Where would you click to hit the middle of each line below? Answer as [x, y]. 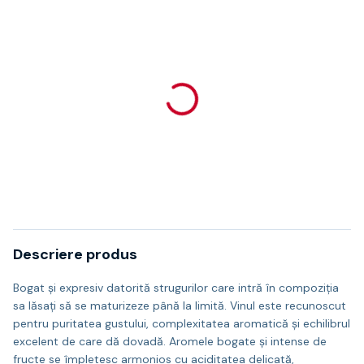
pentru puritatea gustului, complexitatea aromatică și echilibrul [182, 323]
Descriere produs [75, 254]
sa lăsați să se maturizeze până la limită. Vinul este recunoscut [180, 305]
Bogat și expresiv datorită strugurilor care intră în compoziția [176, 288]
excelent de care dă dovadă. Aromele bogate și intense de [170, 341]
